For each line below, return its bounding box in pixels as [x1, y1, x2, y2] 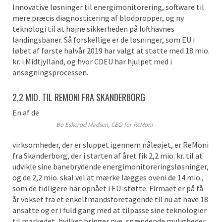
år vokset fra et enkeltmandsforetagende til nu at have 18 [12, 194, 208, 204]
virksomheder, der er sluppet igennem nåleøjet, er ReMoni [12, 139, 209, 150]
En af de [12, 107, 39, 117]
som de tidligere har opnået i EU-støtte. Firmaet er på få [12, 183, 203, 193]
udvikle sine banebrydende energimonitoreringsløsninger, [12, 161, 209, 171]
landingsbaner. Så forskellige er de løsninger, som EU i [12, 34, 195, 45]
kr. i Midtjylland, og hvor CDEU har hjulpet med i [12, 56, 172, 66]
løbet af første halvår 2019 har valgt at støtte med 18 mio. [12, 45, 210, 55]
